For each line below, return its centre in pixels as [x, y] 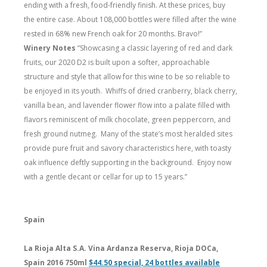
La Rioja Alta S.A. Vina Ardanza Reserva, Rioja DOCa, [121, 248]
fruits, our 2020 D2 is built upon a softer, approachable [117, 62]
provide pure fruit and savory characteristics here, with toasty [128, 148]
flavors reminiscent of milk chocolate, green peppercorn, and [127, 119]
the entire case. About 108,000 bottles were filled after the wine [130, 19]
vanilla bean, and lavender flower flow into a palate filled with [127, 105]
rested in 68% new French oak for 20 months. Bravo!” [113, 33]
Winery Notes [51, 48]
